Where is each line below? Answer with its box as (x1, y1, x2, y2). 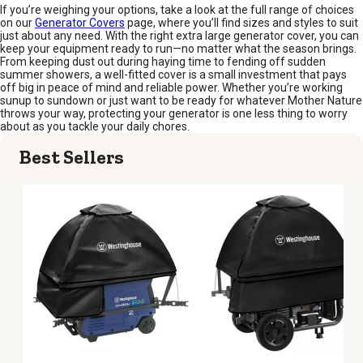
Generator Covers (35, 16, 125, 29)
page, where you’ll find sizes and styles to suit (125, 16, 358, 29)
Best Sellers (19, 145, 124, 169)
